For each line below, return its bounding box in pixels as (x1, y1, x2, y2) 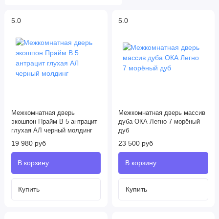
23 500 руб (118, 139, 153, 148)
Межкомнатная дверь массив (118, 109, 205, 117)
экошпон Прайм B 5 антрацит (11, 118, 97, 126)
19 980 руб (11, 139, 46, 148)
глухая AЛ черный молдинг (11, 127, 92, 134)
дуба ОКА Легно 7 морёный (118, 118, 200, 126)
